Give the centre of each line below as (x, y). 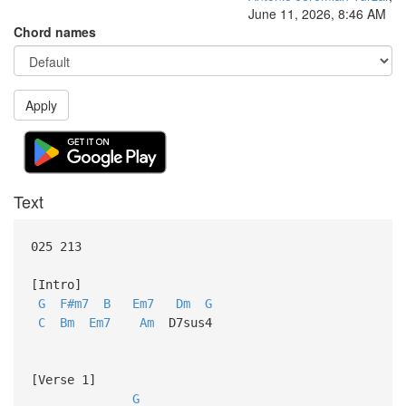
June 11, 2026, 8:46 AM (317, 14)
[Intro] (56, 284)
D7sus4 (183, 322)
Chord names (55, 32)
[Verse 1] (63, 379)
